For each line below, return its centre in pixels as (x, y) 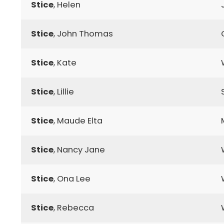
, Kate (65, 62)
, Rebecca (74, 207)
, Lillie (64, 91)
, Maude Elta (78, 120)
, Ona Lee (72, 178)
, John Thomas (83, 33)
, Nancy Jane (79, 149)
